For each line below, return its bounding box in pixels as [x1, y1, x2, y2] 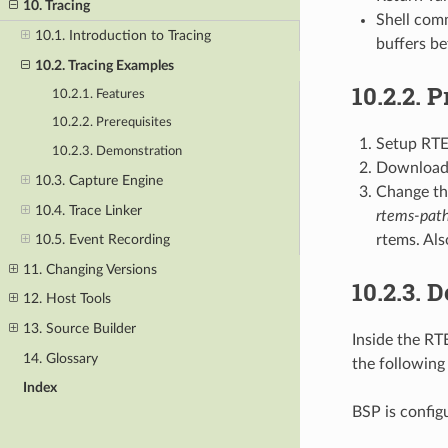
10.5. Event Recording [34, 232, 170, 248]
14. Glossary [23, 350, 99, 366]
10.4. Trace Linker [34, 202, 142, 218]
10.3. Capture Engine [34, 172, 163, 188]
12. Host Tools [23, 291, 112, 307]
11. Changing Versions [23, 261, 158, 277]
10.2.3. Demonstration [52, 144, 183, 158]
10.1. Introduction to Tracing [34, 28, 211, 44]
